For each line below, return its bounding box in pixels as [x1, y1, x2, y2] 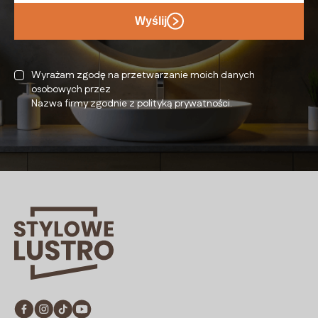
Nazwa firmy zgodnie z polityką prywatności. [31, 96, 232, 111]
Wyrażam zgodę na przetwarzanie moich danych [31, 67, 255, 82]
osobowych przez [31, 82, 111, 97]
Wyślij [134, 14, 167, 27]
